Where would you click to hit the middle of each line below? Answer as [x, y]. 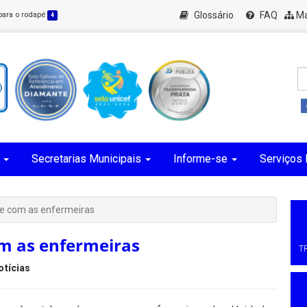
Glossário [213, 15]
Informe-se [200, 159]
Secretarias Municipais [86, 159]
